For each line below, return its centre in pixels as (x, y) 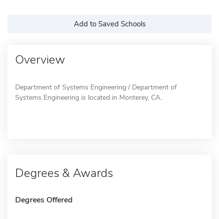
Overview (40, 59)
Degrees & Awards (64, 173)
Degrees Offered (44, 200)
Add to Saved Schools (109, 24)
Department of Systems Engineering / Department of (96, 87)
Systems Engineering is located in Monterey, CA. (88, 97)
